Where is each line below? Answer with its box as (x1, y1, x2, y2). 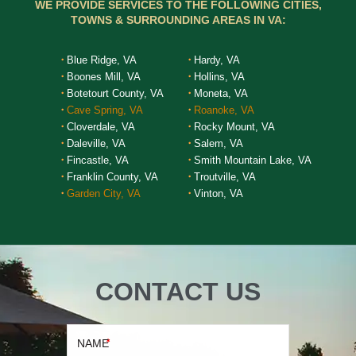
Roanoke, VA (193, 104, 254, 116)
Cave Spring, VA (66, 104, 143, 116)
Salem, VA (193, 137, 243, 149)
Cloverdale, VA (66, 121, 135, 133)
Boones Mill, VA (66, 71, 141, 83)
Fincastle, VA (66, 154, 129, 166)
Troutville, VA (193, 171, 256, 183)
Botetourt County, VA (66, 87, 164, 99)
